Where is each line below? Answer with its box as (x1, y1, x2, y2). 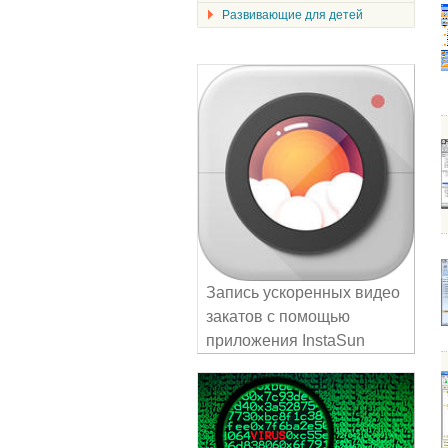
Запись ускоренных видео (206, 284, 400, 301)
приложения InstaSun (206, 332, 365, 349)
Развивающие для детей (222, 8, 363, 22)
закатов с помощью (206, 308, 350, 325)
